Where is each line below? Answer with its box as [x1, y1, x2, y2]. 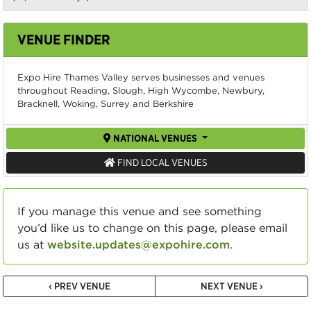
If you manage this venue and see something [17, 204, 262, 218]
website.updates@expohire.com [47, 237, 230, 251]
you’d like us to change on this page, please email [17, 221, 287, 235]
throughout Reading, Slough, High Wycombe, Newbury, [17, 85, 264, 96]
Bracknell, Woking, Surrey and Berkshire [17, 98, 194, 110]
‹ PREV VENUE [48, 280, 110, 292]
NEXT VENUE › [200, 280, 263, 292]
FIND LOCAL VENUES [115, 156, 208, 169]
